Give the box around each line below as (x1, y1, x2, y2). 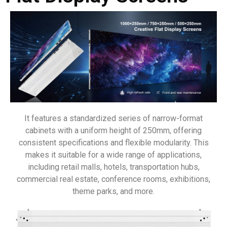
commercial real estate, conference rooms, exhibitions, (17, 174, 210, 184)
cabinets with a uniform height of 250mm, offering (25, 125, 202, 135)
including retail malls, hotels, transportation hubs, (27, 162, 200, 172)
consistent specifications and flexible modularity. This (18, 137, 209, 147)
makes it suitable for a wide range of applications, (25, 149, 202, 160)
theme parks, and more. (72, 186, 155, 196)
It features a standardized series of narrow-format (24, 113, 203, 123)
